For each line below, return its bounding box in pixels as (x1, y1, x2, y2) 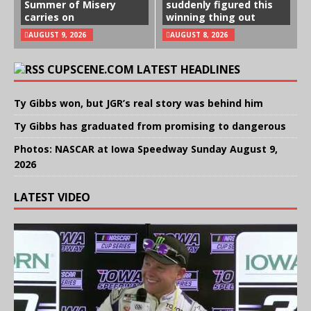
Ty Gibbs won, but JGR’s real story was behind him (14, 96, 263, 110)
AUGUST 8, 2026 (170, 30, 228, 40)
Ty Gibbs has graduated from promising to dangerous (14, 119, 286, 133)
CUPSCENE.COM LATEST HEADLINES (47, 62, 240, 78)
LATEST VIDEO (14, 190, 90, 205)
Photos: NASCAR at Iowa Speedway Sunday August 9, (14, 142, 278, 156)
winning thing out (166, 10, 255, 24)
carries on (24, 10, 74, 24)
